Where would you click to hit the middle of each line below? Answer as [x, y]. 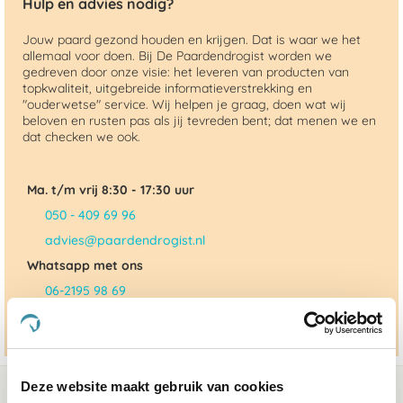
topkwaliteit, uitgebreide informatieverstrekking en [167, 88]
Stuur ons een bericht [108, 316]
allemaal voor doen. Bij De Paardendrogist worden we [177, 56]
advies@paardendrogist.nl [125, 240]
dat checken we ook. [81, 137]
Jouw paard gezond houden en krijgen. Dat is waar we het [192, 40]
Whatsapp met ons [85, 265]
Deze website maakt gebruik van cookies [152, 386]
